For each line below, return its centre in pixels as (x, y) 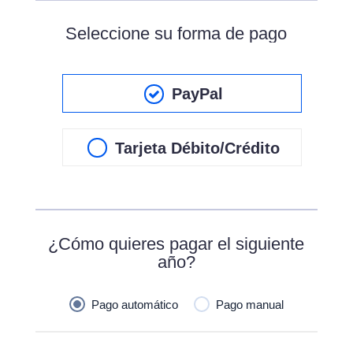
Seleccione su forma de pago (176, 33)
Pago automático (134, 304)
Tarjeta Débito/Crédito (198, 148)
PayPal (198, 94)
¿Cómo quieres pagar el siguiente (176, 243)
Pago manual (249, 304)
